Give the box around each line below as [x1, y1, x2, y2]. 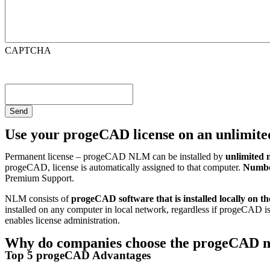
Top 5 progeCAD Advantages [5, 248, 151, 262]
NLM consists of [5, 193, 71, 204]
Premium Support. [5, 172, 74, 183]
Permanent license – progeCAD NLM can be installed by [5, 151, 223, 162]
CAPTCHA [5, 45, 51, 55]
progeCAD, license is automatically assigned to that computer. [5, 162, 243, 172]
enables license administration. [5, 215, 120, 225]
